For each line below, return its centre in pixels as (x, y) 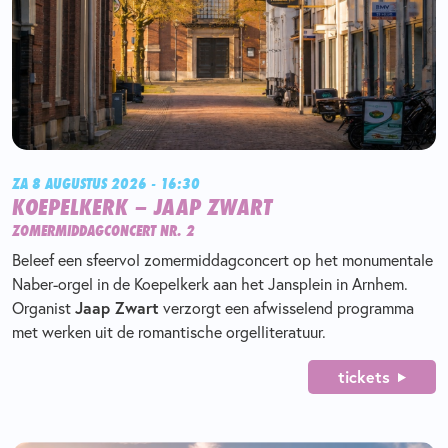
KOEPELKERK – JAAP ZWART (142, 206)
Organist (43, 307)
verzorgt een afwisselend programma (286, 307)
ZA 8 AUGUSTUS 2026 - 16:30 (106, 183)
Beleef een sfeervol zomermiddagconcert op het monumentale (222, 259)
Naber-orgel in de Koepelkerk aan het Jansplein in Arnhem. (210, 283)
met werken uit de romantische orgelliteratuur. (169, 331)
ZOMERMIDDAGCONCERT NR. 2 (103, 230)
